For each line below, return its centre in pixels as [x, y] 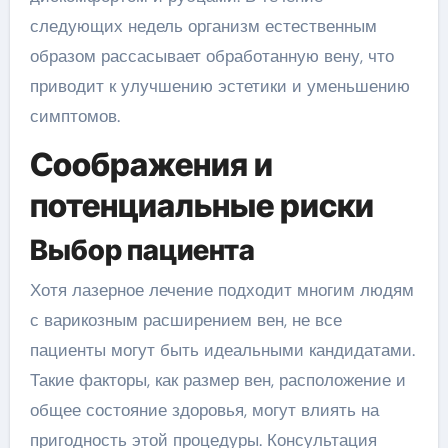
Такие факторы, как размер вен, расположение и [217, 379]
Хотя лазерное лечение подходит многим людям [221, 289]
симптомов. [74, 115]
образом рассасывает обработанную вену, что [211, 55]
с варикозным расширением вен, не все [185, 319]
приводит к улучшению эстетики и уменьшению [219, 85]
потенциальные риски [201, 205]
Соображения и [151, 164]
